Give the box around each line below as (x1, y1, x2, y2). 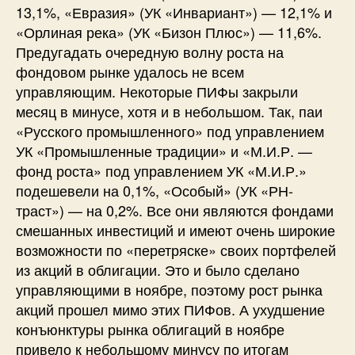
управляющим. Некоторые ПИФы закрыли (16, 80, 298, 101)
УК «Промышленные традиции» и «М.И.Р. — (16, 139, 312, 161)
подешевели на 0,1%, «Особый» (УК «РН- (16, 179, 293, 200)
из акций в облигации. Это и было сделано (16, 258, 300, 280)
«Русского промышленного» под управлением (16, 120, 324, 141)
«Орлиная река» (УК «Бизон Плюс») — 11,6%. (16, 21, 322, 42)
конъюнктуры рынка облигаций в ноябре (16, 318, 284, 339)
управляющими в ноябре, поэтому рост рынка (16, 278, 323, 300)
